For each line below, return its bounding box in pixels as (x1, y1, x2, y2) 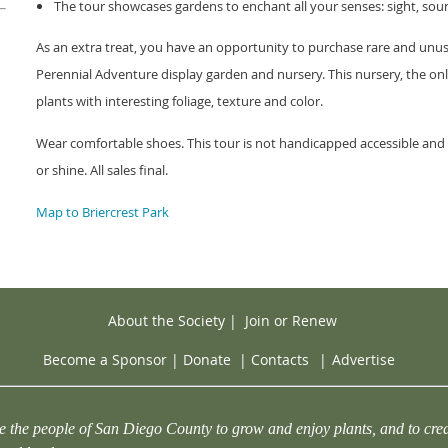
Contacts (251, 350, 309, 370)
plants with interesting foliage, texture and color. (36, 91, 323, 110)
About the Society (107, 310, 225, 330)
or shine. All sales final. (36, 160, 168, 179)
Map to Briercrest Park (36, 202, 169, 221)
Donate (183, 350, 231, 370)
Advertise (332, 350, 395, 370)
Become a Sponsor (43, 350, 167, 370)
